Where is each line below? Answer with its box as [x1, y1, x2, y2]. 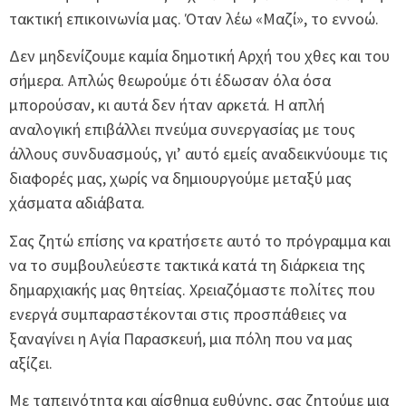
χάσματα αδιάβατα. [9, 192, 145, 214]
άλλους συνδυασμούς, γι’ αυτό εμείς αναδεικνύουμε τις [9, 143, 388, 165]
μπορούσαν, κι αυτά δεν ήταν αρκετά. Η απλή [9, 94, 324, 116]
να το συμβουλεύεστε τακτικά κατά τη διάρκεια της [9, 254, 365, 275]
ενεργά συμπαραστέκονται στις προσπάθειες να [9, 303, 346, 324]
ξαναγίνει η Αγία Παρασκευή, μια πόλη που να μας [9, 327, 353, 349]
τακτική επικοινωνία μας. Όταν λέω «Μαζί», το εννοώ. [9, 8, 379, 30]
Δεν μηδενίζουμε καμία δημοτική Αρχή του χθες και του [9, 45, 390, 67]
